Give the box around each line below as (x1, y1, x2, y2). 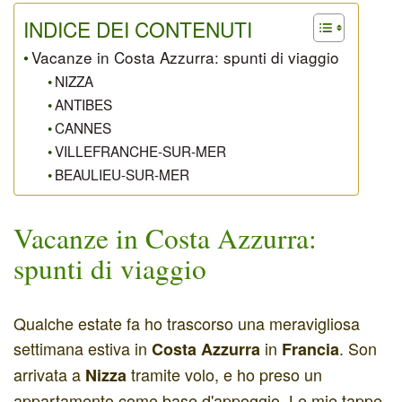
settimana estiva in (13, 336, 152, 360)
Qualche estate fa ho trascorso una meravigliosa (13, 310, 360, 335)
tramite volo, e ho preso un (127, 362, 322, 386)
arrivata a (13, 362, 85, 386)
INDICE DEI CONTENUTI (23, 13, 252, 43)
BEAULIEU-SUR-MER (55, 163, 190, 184)
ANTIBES (55, 93, 113, 114)
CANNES (55, 117, 112, 137)
